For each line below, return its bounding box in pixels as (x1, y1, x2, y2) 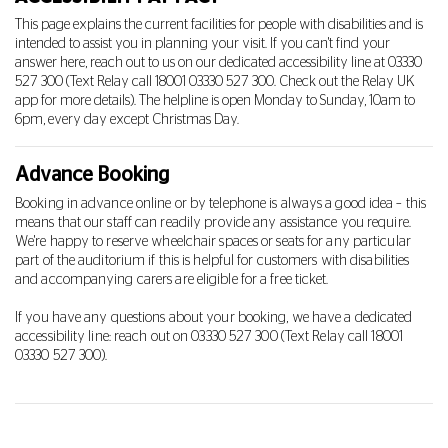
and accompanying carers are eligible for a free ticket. (15, 273, 329, 287)
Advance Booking (15, 165, 169, 185)
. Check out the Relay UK (274, 75, 415, 89)
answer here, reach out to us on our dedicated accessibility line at (15, 56, 388, 70)
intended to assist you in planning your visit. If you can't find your (15, 37, 390, 51)
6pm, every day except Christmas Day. (15, 113, 239, 127)
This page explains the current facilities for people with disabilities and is (15, 18, 423, 32)
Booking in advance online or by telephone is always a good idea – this (15, 197, 427, 211)
